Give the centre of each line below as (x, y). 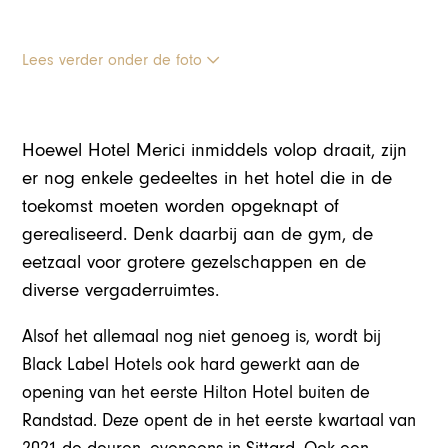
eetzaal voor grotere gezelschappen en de (194, 263)
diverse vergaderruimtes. (121, 291)
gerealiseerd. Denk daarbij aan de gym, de (198, 235)
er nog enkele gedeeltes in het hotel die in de (207, 179)
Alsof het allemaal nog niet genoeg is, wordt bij (202, 337)
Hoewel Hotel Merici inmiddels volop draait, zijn (215, 151)
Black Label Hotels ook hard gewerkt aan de (191, 365)
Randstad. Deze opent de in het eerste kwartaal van (219, 421)
